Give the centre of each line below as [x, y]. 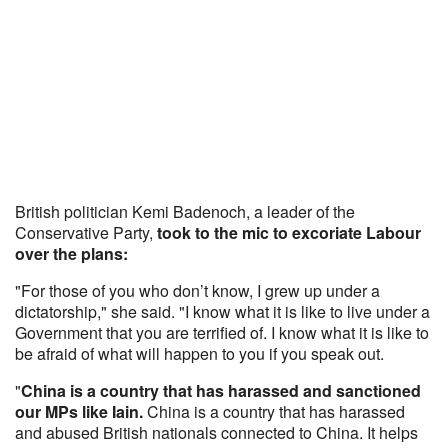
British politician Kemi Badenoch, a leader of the [185, 211]
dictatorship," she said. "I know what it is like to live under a [222, 311]
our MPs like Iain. [79, 411]
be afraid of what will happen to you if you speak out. [199, 353]
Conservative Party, [86, 232]
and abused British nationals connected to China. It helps [216, 432]
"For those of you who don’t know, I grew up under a [197, 290]
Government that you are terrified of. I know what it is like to [222, 332]
